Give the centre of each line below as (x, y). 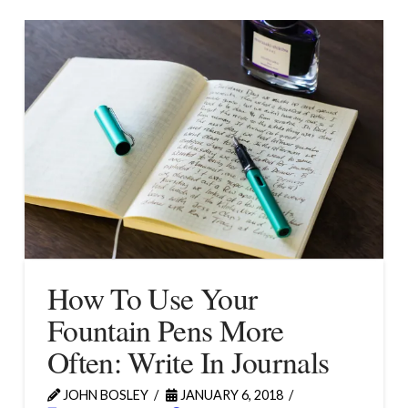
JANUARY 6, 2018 (230, 395)
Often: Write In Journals (188, 362)
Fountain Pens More (165, 330)
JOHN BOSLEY (104, 395)
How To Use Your (152, 298)
